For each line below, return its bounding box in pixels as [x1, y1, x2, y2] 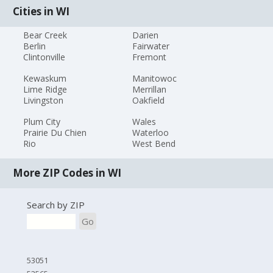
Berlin [23, 40, 46, 52]
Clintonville [23, 51, 66, 63]
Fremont [132, 51, 166, 63]
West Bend [132, 137, 175, 149]
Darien [132, 29, 158, 41]
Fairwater [132, 40, 169, 52]
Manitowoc [132, 72, 177, 84]
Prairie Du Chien [23, 126, 87, 138]
